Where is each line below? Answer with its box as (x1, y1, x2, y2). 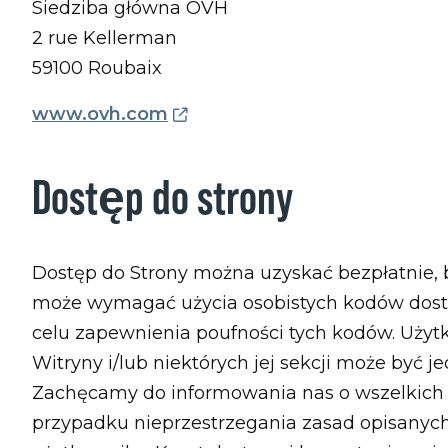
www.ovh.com (32, 103, 168, 125)
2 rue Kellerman (32, 27, 177, 49)
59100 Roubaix (32, 57, 162, 79)
